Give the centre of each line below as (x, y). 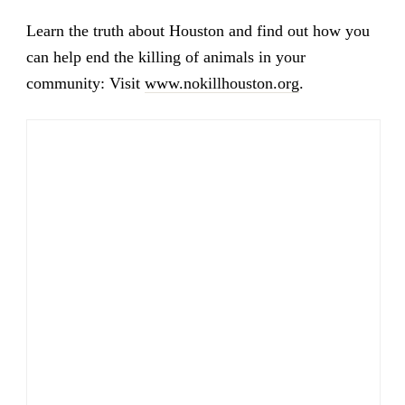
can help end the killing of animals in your (165, 57)
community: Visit (85, 84)
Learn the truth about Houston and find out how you (198, 31)
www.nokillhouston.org (221, 84)
